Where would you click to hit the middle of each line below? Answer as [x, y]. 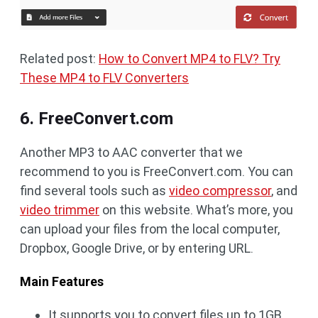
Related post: [59, 58]
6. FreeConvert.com [97, 118]
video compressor [220, 190]
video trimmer [60, 209]
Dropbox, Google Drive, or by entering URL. [137, 248]
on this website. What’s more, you [196, 209]
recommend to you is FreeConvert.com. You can [157, 171]
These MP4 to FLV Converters [104, 77]
